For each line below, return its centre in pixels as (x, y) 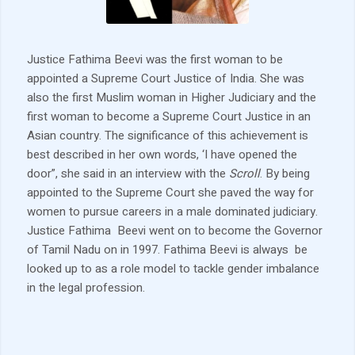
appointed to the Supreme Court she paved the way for (170, 192)
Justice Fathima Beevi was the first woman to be (155, 59)
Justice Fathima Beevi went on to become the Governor (174, 230)
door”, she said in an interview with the (128, 173)
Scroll (244, 173)
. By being (284, 173)
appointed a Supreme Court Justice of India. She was (165, 78)
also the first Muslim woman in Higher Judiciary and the (171, 97)
